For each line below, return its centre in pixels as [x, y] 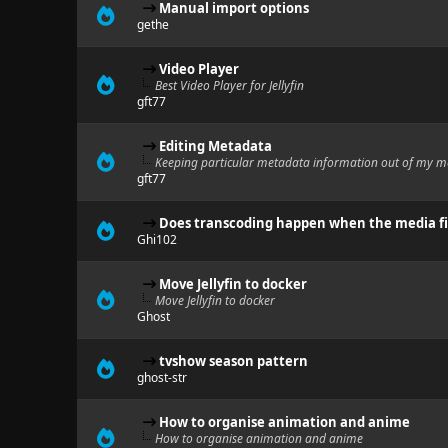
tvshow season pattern [233, 361]
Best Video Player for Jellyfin [229, 85]
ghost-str [161, 377]
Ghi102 [156, 239]
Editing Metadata [215, 146]
